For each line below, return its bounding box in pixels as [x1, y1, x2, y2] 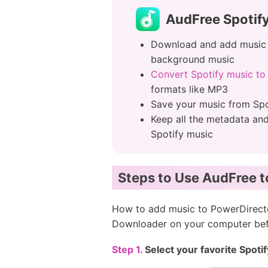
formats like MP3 [151, 83, 228, 95]
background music [151, 53, 234, 65]
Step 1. [112, 243, 145, 255]
